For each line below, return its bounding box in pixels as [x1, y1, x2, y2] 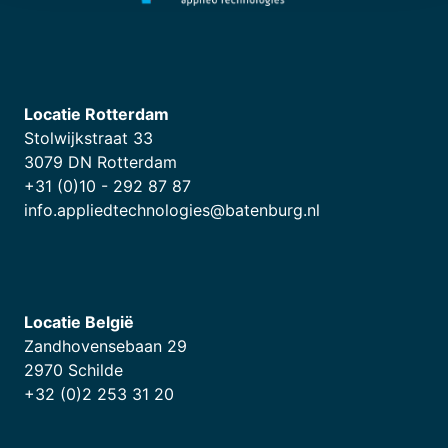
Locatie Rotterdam [24, 104, 169, 124]
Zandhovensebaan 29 [24, 336, 187, 356]
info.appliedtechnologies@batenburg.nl [24, 200, 320, 220]
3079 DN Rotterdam [24, 152, 177, 172]
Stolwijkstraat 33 [24, 128, 153, 148]
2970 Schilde [24, 360, 123, 380]
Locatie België [24, 312, 134, 332]
